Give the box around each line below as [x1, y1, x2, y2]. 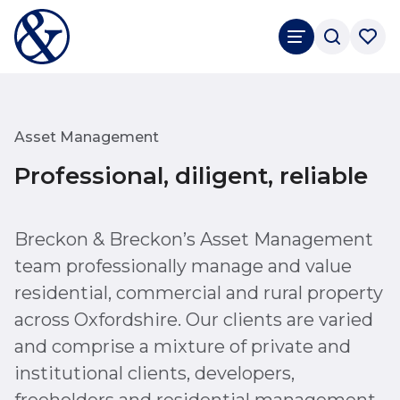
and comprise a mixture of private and [14, 336, 351, 357]
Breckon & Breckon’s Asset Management [14, 229, 373, 250]
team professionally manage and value [14, 255, 352, 277]
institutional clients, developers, [14, 362, 295, 384]
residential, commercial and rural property [14, 282, 383, 304]
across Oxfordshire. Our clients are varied [14, 309, 373, 330]
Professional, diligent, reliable [14, 162, 368, 190]
